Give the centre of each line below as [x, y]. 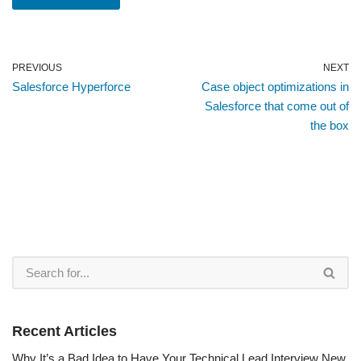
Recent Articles [64, 331]
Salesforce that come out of [277, 106]
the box [330, 125]
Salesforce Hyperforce [71, 86]
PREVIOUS [37, 67]
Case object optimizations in [275, 86]
